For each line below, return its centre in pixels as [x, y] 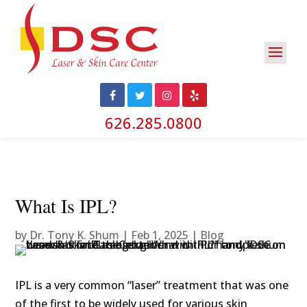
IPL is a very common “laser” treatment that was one [152, 285]
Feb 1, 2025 [160, 235]
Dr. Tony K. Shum [75, 235]
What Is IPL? [66, 206]
